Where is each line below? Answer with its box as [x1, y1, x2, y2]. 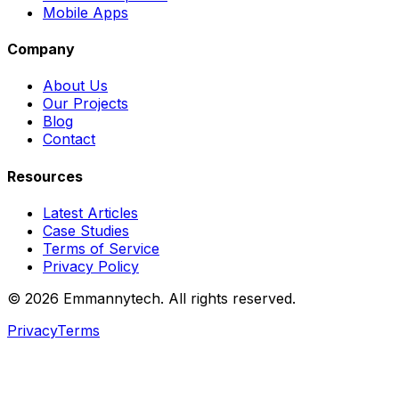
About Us [43, 77, 108, 95]
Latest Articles [43, 203, 138, 222]
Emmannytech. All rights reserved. [59, 289, 296, 307]
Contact [43, 130, 95, 149]
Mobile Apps [43, 3, 128, 21]
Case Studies [43, 221, 129, 240]
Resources [7, 167, 83, 185]
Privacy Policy [43, 256, 139, 275]
